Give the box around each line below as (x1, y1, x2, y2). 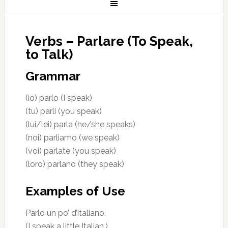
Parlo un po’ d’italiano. (25, 208, 106, 218)
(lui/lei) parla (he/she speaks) (25, 120, 135, 129)
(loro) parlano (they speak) (25, 159, 124, 169)
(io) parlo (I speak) (25, 93, 92, 103)
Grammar (25, 69, 80, 83)
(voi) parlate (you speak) (25, 146, 116, 156)
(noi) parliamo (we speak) (25, 133, 120, 142)
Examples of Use (25, 184, 125, 198)
